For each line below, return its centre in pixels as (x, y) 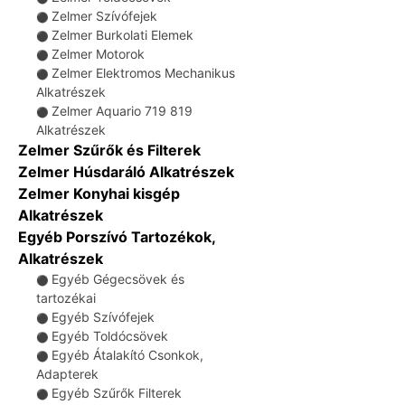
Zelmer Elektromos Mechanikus (143, 73)
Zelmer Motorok (98, 54)
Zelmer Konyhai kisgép (99, 193)
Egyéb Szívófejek (103, 317)
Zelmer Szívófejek (104, 16)
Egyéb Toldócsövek (110, 336)
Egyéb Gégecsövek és (118, 279)
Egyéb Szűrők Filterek (117, 393)
